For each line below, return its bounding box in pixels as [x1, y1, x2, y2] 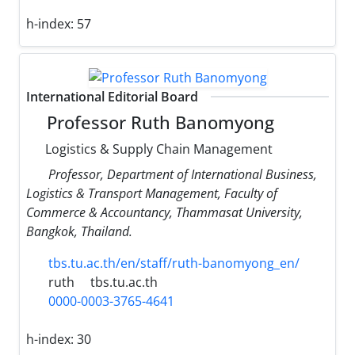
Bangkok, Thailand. [26, 222, 132, 240]
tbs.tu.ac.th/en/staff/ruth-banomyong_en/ [48, 254, 300, 272]
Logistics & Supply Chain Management [42, 139, 273, 158]
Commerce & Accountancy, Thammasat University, [26, 203, 303, 221]
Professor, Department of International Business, [48, 165, 317, 183]
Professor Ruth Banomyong [42, 110, 275, 134]
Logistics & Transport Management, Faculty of [26, 184, 277, 202]
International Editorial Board [26, 87, 198, 105]
